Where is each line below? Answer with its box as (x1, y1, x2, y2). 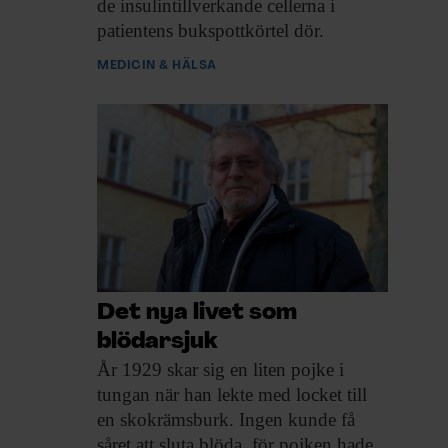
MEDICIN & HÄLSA (97, 59, 217, 73)
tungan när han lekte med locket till (97, 383, 367, 405)
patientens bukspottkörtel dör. (97, 20, 324, 42)
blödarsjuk (97, 330, 218, 354)
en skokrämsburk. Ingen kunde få (97, 408, 355, 430)
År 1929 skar (97, 358, 198, 380)
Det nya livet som (97, 301, 297, 325)
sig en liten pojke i (198, 358, 344, 380)
